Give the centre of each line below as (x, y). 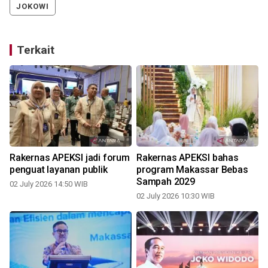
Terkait (36, 50)
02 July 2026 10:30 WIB (176, 196)
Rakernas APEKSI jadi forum (70, 157)
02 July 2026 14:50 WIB (49, 184)
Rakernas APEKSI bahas (188, 157)
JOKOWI (33, 6)
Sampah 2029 (166, 181)
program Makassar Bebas (192, 169)
